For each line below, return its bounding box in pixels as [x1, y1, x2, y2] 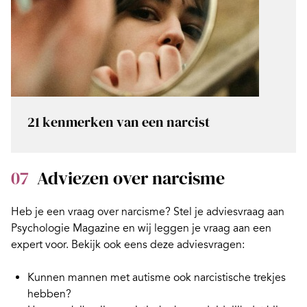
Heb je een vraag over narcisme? [11, 205, 173, 219]
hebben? [27, 287, 71, 302]
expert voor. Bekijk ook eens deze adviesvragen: [11, 238, 245, 252]
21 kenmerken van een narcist [27, 112, 210, 132]
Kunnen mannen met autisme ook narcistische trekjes [27, 271, 286, 285]
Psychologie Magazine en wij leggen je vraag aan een [11, 221, 271, 236]
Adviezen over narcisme [37, 166, 225, 191]
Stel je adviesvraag [173, 205, 265, 219]
